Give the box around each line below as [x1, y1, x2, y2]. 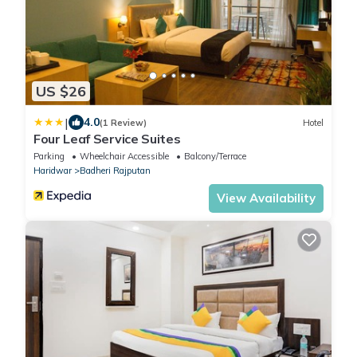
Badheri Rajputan [80, 165, 151, 177]
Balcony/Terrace [184, 151, 246, 163]
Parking [33, 151, 65, 163]
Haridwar [33, 165, 72, 177]
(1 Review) [100, 116, 147, 128]
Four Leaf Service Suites [33, 131, 181, 147]
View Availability [217, 190, 316, 206]
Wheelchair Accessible [80, 151, 169, 163]
